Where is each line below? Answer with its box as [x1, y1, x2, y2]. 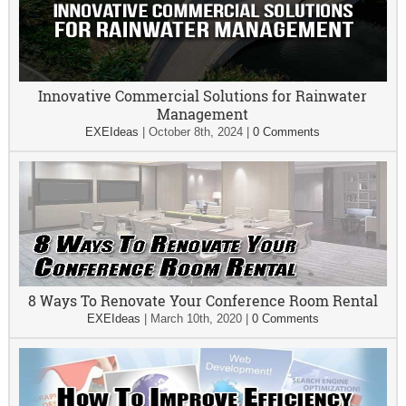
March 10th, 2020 [150, 312, 242, 326]
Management [157, 104, 249, 124]
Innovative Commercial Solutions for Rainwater [38, 86, 368, 106]
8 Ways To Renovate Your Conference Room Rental [27, 291, 378, 311]
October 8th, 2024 [149, 125, 244, 140]
